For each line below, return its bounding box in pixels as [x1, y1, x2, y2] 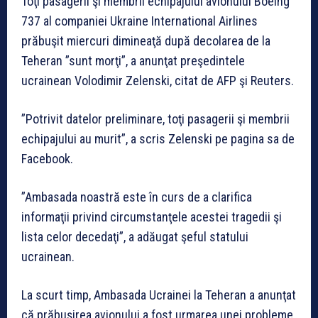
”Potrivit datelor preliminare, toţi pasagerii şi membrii [21, 111, 290, 127]
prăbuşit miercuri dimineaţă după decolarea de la [21, 33, 270, 49]
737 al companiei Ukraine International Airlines [21, 13, 258, 29]
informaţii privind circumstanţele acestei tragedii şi [21, 209, 282, 225]
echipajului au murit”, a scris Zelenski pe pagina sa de [21, 131, 295, 147]
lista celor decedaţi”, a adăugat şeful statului [21, 229, 248, 245]
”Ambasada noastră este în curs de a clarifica [21, 190, 252, 205]
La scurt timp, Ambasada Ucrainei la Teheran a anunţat [21, 287, 296, 303]
